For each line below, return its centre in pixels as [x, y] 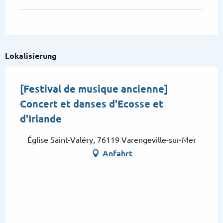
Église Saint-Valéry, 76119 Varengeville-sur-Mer [111, 140]
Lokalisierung [31, 56]
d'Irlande [41, 119]
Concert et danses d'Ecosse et [92, 104]
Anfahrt [117, 154]
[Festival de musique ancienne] [94, 89]
